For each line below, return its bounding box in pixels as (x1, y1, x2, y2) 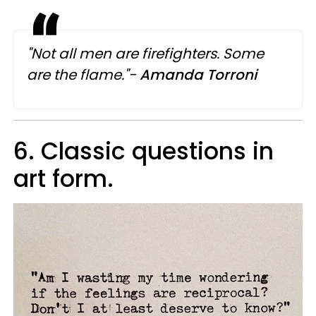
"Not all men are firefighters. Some (27, 44, 264, 64)
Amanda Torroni (140, 65, 257, 85)
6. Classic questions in (13, 135, 274, 169)
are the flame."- (27, 65, 140, 85)
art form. (13, 162, 114, 196)
